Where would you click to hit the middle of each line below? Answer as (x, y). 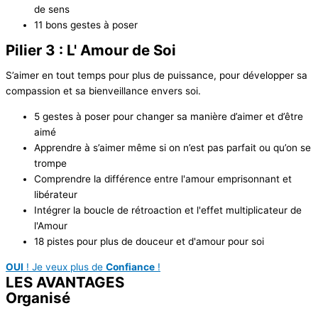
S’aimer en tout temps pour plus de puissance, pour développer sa (157, 76)
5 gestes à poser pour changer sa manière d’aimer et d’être (169, 117)
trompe (50, 164)
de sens (52, 10)
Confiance (130, 267)
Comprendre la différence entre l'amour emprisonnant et (163, 179)
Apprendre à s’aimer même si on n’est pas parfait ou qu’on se (172, 148)
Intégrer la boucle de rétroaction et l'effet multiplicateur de (168, 210)
